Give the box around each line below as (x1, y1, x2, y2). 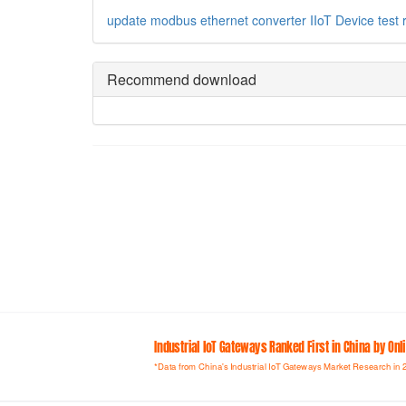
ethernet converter (200, 11, 306, 29)
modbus (150, 11, 197, 29)
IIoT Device (310, 11, 374, 29)
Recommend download (107, 69, 256, 90)
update (107, 11, 147, 29)
